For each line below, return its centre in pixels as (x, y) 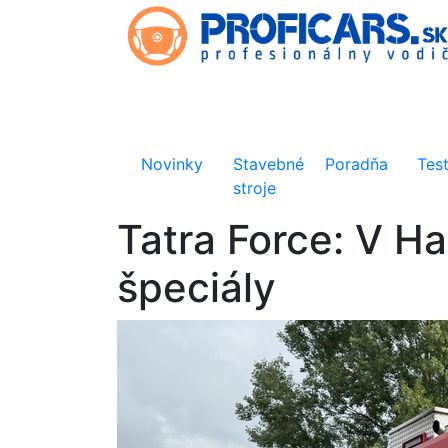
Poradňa (357, 164)
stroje (255, 188)
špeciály (196, 287)
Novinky (172, 164)
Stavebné (269, 164)
